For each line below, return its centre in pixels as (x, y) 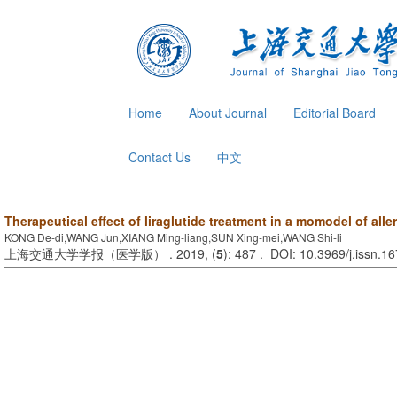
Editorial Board (335, 112)
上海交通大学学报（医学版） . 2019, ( (110, 253)
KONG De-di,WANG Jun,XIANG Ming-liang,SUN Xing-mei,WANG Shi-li (173, 237)
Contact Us (160, 156)
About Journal (228, 112)
